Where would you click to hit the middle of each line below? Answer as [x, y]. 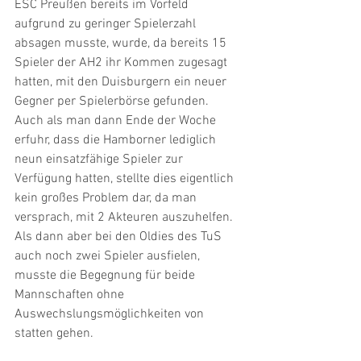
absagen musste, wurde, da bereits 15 [122, 44]
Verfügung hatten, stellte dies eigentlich [126, 179]
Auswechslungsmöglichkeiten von [111, 315]
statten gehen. [54, 334]
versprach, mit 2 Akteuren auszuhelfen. [125, 218]
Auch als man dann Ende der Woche [117, 121]
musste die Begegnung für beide [106, 276]
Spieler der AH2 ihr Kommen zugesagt [122, 63]
